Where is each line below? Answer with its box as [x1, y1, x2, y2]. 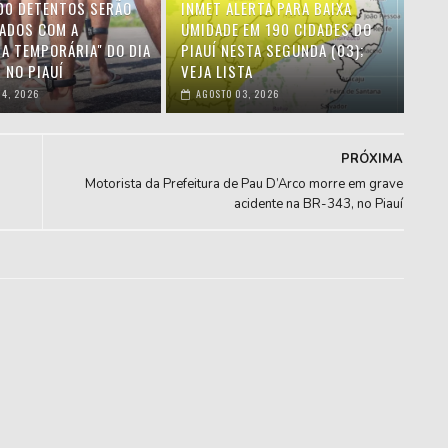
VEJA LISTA [181, 60, 254, 82]
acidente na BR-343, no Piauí [234, 195, 404, 213]
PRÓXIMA [341, 150, 404, 168]
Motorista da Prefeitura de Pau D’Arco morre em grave [85, 175, 404, 193]
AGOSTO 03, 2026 [196, 86, 280, 101]
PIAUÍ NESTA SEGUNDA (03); [181, 39, 365, 61]
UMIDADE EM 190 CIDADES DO [181, 18, 373, 40]
